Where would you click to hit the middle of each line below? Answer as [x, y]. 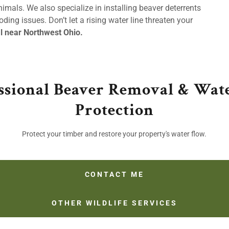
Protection [114, 110]
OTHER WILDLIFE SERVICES [114, 203]
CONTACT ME [114, 174]
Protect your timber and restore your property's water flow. [114, 134]
